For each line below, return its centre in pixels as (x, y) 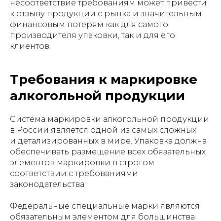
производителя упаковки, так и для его (92, 35)
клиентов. (30, 46)
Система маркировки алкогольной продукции (110, 119)
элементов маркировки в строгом (82, 163)
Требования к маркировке (104, 79)
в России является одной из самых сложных (103, 130)
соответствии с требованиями (74, 173)
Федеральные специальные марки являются (105, 206)
